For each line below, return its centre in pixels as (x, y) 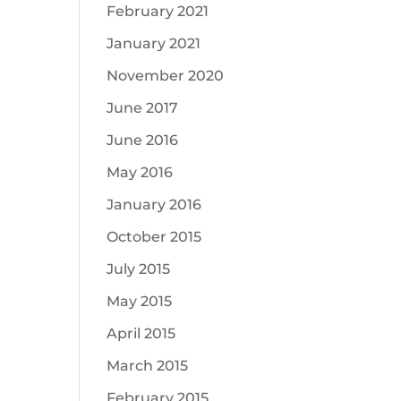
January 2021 (154, 43)
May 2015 (140, 301)
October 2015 (154, 237)
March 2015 (148, 366)
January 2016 (154, 205)
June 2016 (143, 140)
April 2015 (141, 333)
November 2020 (166, 76)
